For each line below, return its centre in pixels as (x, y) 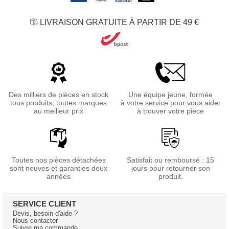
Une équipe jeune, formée (170, 94)
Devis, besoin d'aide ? (45, 213)
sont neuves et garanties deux (59, 168)
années (59, 176)
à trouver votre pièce (170, 111)
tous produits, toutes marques (59, 102)
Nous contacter (35, 221)
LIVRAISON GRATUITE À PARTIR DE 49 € (118, 22)
